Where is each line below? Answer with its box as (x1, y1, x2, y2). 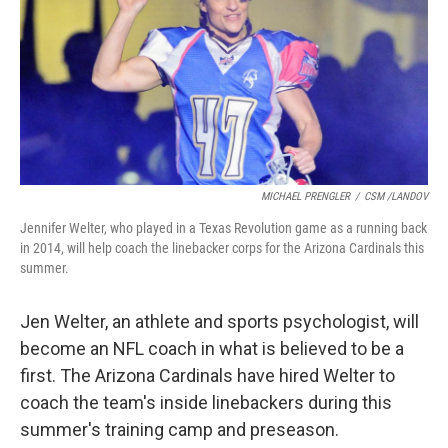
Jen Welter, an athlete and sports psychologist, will (20, 311, 419, 333)
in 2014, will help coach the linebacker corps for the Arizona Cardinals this (20, 240, 424, 257)
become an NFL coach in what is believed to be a (20, 338, 404, 360)
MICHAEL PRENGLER (261, 190, 350, 204)
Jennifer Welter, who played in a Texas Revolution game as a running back (20, 220, 427, 237)
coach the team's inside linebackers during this (20, 392, 392, 414)
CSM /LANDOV (364, 190, 428, 204)
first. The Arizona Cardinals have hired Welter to (20, 365, 395, 387)
